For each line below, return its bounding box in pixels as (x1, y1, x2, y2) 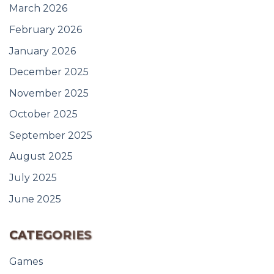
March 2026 (9, 2, 67, 15)
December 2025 (9, 66, 89, 78)
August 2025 (9, 150, 73, 163)
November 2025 (9, 87, 89, 99)
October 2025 (9, 108, 78, 120)
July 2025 (9, 172, 57, 184)
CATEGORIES (9, 227, 92, 242)
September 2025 (9, 129, 92, 141)
